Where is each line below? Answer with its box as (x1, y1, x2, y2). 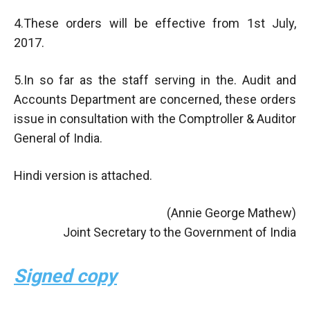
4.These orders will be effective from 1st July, (14, 15, 296, 30)
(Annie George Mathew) (167, 205, 296, 220)
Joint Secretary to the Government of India (63, 224, 296, 239)
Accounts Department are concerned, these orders (14, 91, 296, 107)
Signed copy (14, 264, 117, 287)
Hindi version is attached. (14, 167, 152, 183)
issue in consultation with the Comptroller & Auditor (14, 111, 296, 126)
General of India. (14, 130, 102, 145)
